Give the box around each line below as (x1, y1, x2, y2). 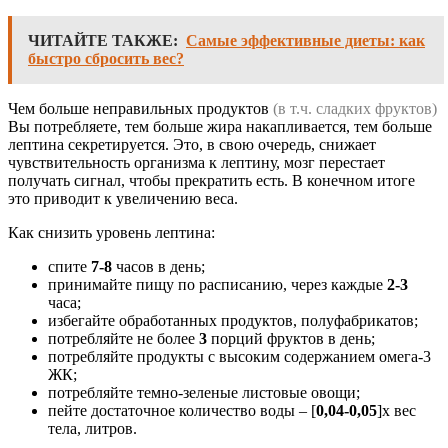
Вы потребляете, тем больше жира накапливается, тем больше (8, 118, 432, 136)
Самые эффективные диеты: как (186, 32, 425, 50)
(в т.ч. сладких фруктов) (273, 100, 437, 118)
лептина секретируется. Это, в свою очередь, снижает (8, 136, 376, 154)
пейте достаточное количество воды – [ (48, 402, 316, 420)
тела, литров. (48, 420, 137, 438)
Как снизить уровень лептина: (8, 224, 215, 242)
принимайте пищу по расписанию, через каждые (48, 276, 387, 294)
